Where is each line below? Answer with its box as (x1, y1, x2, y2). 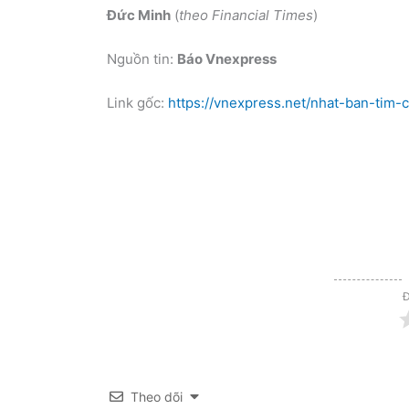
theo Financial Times (179, 5, 313, 24)
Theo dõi (131, 388, 183, 404)
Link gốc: (107, 93, 168, 111)
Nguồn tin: (107, 49, 177, 68)
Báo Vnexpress (177, 49, 277, 68)
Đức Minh (107, 5, 171, 24)
